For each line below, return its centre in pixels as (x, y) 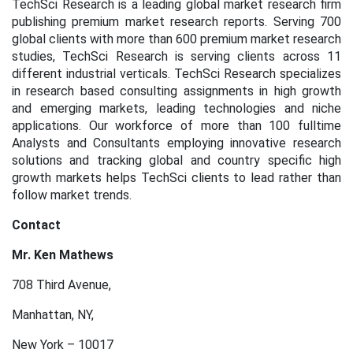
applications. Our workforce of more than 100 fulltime (176, 126)
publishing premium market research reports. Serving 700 (176, 22)
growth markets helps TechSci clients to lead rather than (176, 178)
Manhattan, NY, (53, 315)
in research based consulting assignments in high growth (176, 91)
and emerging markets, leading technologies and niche (176, 108)
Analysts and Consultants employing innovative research (176, 143)
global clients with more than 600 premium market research (176, 39)
